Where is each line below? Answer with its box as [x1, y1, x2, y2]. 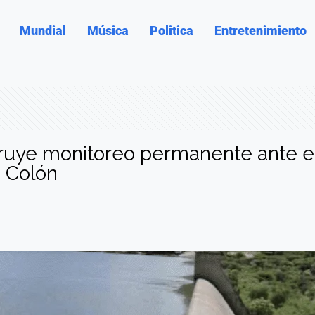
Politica [150, 23, 194, 38]
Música [87, 23, 129, 38]
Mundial [20, 23, 67, 38]
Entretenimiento [214, 23, 307, 38]
